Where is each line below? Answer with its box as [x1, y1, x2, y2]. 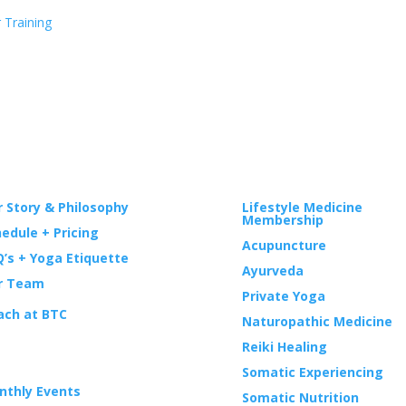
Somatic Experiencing [241, 362, 383, 381]
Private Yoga [241, 286, 325, 304]
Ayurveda [241, 261, 304, 279]
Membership [241, 210, 324, 228]
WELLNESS [241, 169, 312, 188]
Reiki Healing [241, 337, 327, 355]
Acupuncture [241, 236, 326, 254]
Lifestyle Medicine [241, 198, 362, 216]
